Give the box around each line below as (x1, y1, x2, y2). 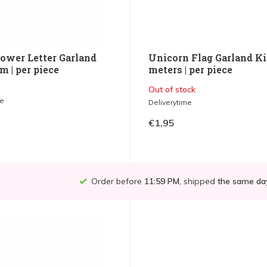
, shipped (179, 176, 218, 187)
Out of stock (148, 84, 195, 95)
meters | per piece (148, 63, 232, 76)
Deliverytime (148, 98, 192, 107)
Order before (89, 176, 144, 187)
